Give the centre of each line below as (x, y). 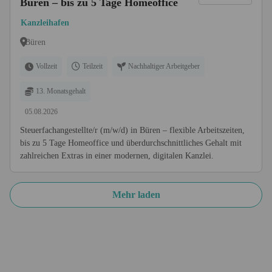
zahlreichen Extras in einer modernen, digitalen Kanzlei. (117, 156)
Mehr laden (136, 195)
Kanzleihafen (45, 23)
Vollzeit (46, 66)
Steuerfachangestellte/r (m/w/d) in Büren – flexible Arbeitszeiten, (132, 130)
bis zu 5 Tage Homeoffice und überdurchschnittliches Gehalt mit (131, 143)
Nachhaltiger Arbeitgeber (164, 66)
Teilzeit (93, 66)
